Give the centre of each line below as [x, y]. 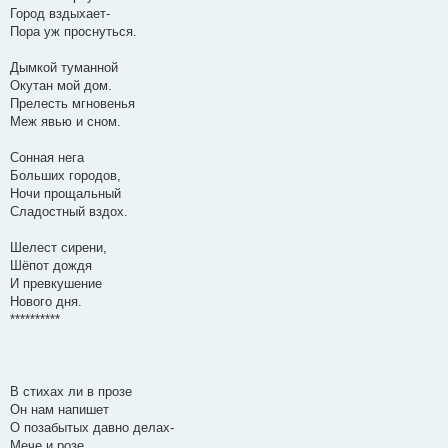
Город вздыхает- [60, 14]
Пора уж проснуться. [73, 32]
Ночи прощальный [65, 194]
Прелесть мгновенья [72, 104]
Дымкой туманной [64, 68]
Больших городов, [65, 176]
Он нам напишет [59, 410]
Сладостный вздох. [69, 212]
